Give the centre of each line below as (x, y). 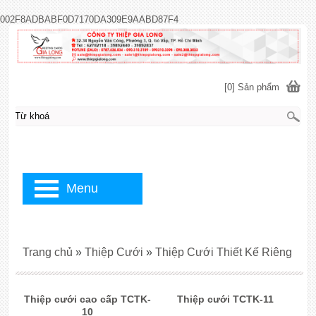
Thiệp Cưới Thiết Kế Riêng (223, 252)
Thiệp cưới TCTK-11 (226, 299)
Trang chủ (47, 252)
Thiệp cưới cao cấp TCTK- (88, 299)
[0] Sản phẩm (252, 87)
